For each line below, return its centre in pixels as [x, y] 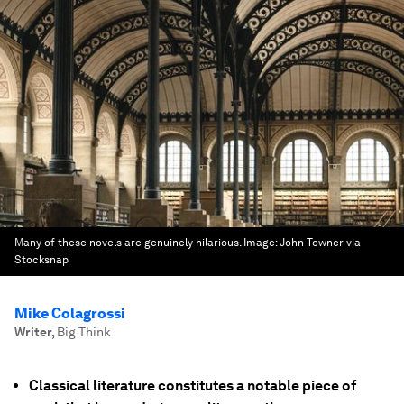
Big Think [83, 332]
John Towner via [320, 243]
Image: [262, 243]
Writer [33, 332]
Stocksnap [41, 260]
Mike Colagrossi [70, 313]
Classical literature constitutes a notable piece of [193, 386]
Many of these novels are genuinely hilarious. [128, 243]
